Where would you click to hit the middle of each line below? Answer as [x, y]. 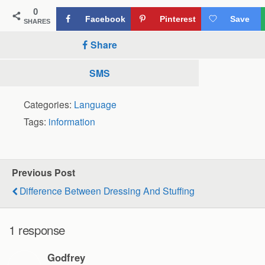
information [72, 122]
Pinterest [178, 19]
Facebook [105, 19]
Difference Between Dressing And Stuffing [107, 191]
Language [95, 104]
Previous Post [43, 173]
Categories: [49, 104]
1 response [37, 229]
